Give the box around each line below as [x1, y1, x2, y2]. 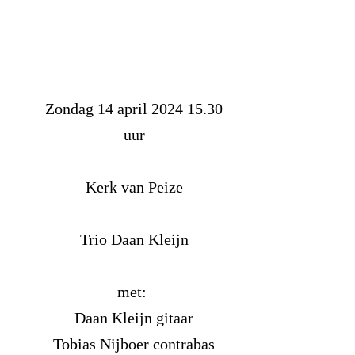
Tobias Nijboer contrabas [53, 334, 215, 353]
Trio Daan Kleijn [79, 230, 189, 248]
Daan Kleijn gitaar [74, 308, 193, 326]
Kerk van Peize [85, 177, 183, 196]
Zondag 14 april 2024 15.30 [45, 99, 223, 117]
